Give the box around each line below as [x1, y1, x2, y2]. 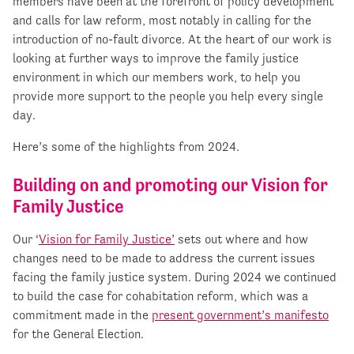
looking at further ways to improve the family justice [13, 51, 299, 66]
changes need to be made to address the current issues [13, 250, 315, 266]
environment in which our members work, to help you [13, 70, 300, 85]
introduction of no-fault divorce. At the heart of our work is [13, 32, 332, 47]
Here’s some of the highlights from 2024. [13, 139, 239, 155]
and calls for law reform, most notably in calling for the [13, 13, 311, 28]
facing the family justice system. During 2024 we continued [13, 269, 337, 285]
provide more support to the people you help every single [13, 88, 323, 104]
